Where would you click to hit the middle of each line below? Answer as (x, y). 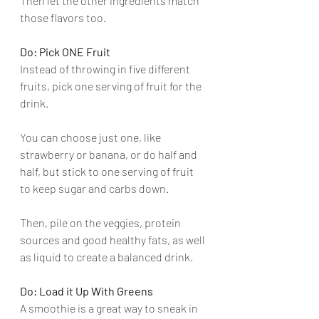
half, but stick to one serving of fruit (108, 171)
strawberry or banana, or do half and (110, 154)
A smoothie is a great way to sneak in (110, 308)
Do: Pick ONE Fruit (65, 52)
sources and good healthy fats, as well (114, 240)
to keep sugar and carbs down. (95, 188)
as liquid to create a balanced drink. (106, 257)
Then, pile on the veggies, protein (101, 223)
